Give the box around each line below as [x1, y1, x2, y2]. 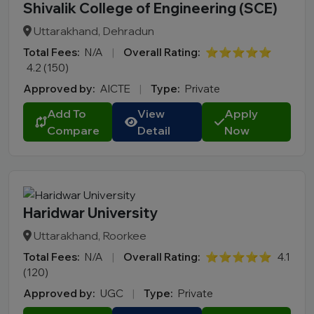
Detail [137, 123, 171, 138]
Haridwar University [23, 204, 158, 222]
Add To [47, 107, 86, 121]
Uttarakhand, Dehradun [32, 24, 154, 39]
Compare [47, 123, 100, 138]
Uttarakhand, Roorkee [32, 228, 146, 243]
